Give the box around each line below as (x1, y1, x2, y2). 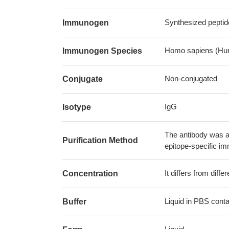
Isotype (62, 103, 91, 111)
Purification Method (62, 136, 138, 145)
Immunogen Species (62, 47, 142, 55)
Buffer (62, 197, 86, 206)
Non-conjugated (165, 74, 217, 83)
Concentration (62, 169, 118, 178)
